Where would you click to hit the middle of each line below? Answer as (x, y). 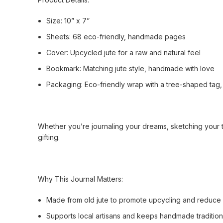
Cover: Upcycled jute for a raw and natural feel (123, 53)
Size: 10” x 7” (68, 21)
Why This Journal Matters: (80, 179)
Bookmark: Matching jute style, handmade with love (130, 68)
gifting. (49, 137)
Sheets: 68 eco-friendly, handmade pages (116, 37)
